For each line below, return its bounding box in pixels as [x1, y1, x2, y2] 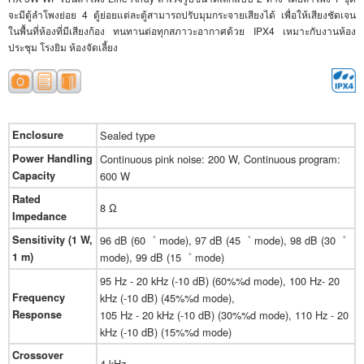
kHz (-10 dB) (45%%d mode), [100, 290, 235, 306]
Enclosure [12, 128, 63, 143]
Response [12, 307, 62, 323]
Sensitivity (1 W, [12, 232, 93, 248]
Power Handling [12, 151, 93, 167]
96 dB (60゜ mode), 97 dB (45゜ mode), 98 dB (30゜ [100, 232, 346, 249]
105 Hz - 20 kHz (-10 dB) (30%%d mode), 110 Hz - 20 [100, 307, 349, 323]
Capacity [12, 168, 55, 184]
